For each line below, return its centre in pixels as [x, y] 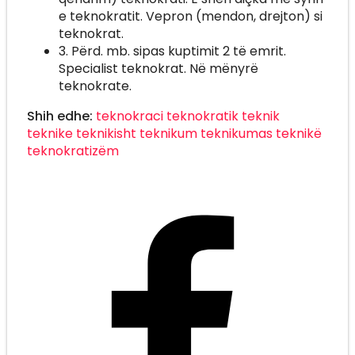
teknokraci [129, 116]
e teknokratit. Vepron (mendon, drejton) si [190, 16]
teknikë [298, 133]
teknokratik [202, 116]
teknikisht [106, 133]
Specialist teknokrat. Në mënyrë [158, 68]
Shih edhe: [61, 116]
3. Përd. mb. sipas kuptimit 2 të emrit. [172, 51]
